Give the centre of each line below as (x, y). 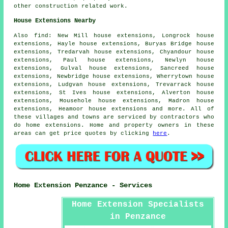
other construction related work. (71, 6)
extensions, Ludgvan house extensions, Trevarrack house (114, 84)
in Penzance (138, 217)
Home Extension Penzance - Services (83, 186)
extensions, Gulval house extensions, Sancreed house (114, 68)
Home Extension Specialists (138, 204)
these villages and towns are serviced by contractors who (114, 117)
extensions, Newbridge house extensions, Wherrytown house (114, 76)
